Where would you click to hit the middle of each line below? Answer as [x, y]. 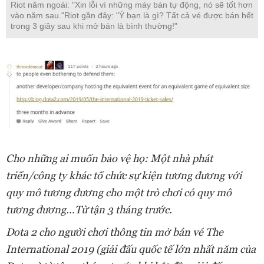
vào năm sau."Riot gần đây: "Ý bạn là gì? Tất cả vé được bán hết [132, 16]
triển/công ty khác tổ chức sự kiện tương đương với [124, 176]
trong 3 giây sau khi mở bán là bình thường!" [94, 26]
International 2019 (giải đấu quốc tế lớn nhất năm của [131, 249]
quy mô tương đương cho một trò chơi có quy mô [119, 193]
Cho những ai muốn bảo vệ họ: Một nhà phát [109, 159]
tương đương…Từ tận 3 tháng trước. [89, 210]
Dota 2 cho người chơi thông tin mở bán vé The [115, 232]
